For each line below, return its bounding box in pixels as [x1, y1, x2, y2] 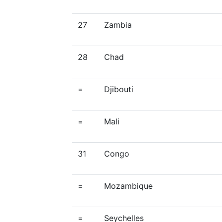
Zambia [104, 20, 132, 30]
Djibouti [104, 84, 133, 94]
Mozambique [104, 181, 153, 191]
